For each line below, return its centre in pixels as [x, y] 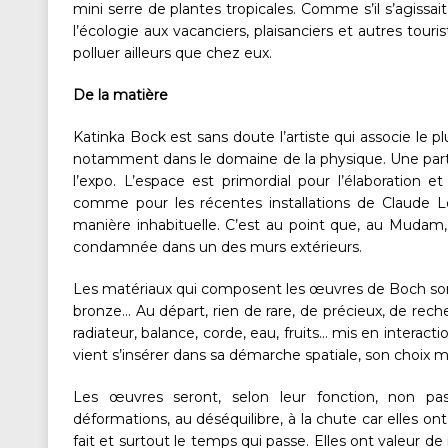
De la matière [120, 95]
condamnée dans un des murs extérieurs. [217, 247]
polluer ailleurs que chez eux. [172, 53]
